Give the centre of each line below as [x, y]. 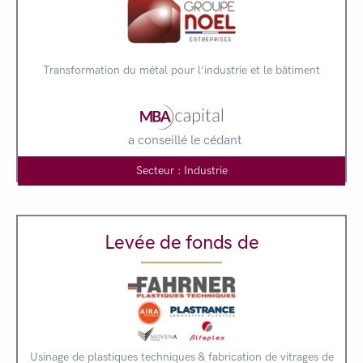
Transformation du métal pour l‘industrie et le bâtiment [181, 70]
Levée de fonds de [181, 241]
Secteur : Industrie [181, 170]
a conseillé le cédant [185, 139]
